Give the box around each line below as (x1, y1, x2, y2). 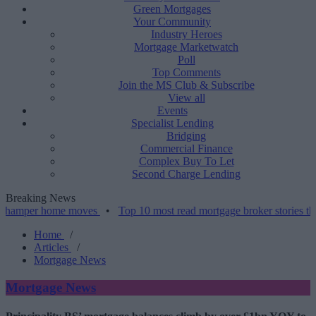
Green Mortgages (133, 3, 211, 15)
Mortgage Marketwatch (134, 41, 238, 53)
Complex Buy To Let (138, 155, 234, 167)
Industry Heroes (150, 28, 222, 40)
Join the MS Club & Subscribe (118, 79, 255, 91)
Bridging (166, 130, 206, 142)
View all (167, 92, 205, 104)
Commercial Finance (140, 142, 233, 154)
